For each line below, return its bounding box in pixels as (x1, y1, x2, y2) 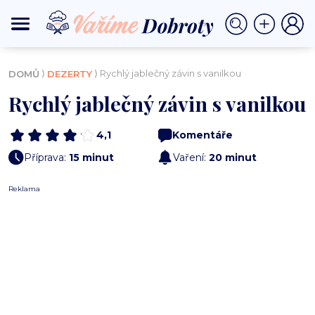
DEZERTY (47, 68, 92, 80)
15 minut (69, 150, 114, 164)
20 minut (209, 150, 257, 164)
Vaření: (173, 150, 209, 164)
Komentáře (172, 129, 233, 142)
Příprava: (24, 150, 69, 164)
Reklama (8, 184, 40, 194)
